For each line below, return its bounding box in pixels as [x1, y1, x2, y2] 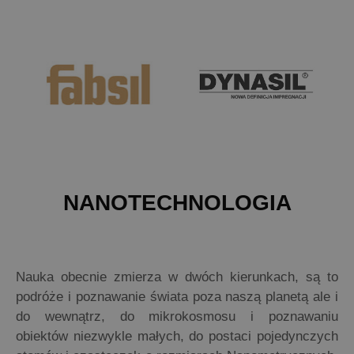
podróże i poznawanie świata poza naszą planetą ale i [16, 289, 338, 305]
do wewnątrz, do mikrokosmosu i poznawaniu [16, 309, 338, 325]
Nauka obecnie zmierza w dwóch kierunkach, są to [16, 269, 338, 285]
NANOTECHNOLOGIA [62, 190, 292, 216]
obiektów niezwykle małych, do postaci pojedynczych [16, 329, 338, 345]
